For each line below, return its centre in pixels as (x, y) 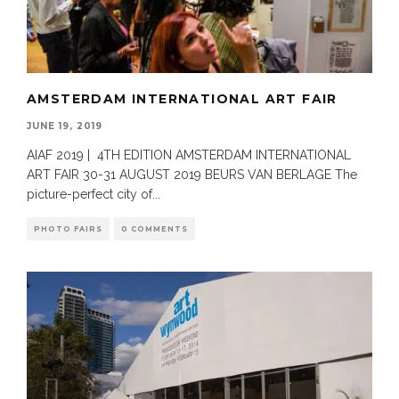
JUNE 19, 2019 (65, 126)
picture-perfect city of (90, 195)
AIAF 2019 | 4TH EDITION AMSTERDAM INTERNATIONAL (189, 155)
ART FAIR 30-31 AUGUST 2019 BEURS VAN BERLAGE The (192, 175)
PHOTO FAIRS (68, 229)
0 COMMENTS (155, 229)
